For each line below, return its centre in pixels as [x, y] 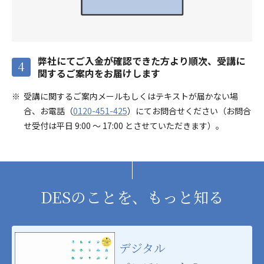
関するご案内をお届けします [99, 73]
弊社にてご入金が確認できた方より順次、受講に [141, 60]
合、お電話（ [48, 110]
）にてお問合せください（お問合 [189, 110]
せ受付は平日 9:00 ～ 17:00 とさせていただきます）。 [123, 125]
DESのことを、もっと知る [132, 196]
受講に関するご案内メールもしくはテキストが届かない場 [131, 96]
